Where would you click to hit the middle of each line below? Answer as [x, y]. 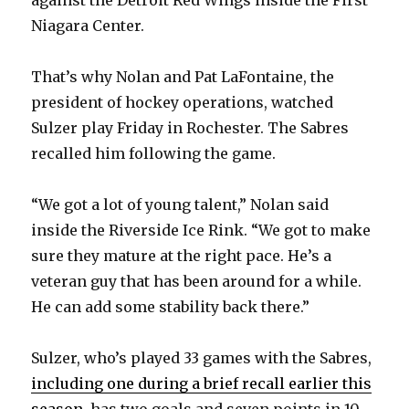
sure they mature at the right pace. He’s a [182, 255]
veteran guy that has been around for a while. [197, 281]
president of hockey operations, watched [183, 102]
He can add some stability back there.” [171, 306]
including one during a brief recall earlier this [202, 383]
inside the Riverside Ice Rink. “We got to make [201, 230]
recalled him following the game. [154, 153]
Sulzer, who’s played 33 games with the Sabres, [202, 357]
